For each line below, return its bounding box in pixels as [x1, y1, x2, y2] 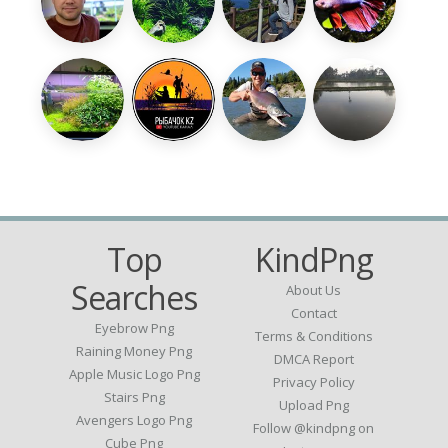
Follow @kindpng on [253, 419, 375, 438]
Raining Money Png [76, 342, 193, 361]
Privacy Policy [272, 373, 355, 392]
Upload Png [278, 396, 349, 415]
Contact [290, 304, 337, 323]
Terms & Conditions [254, 327, 373, 346]
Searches [71, 276, 198, 320]
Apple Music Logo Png [68, 365, 200, 384]
